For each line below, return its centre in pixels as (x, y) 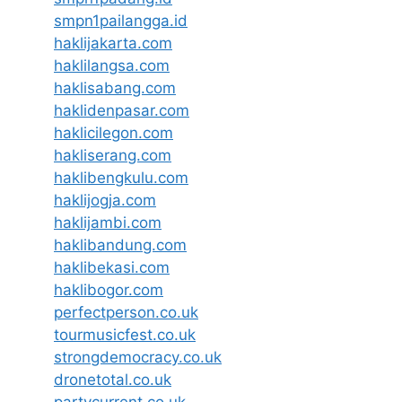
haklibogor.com (109, 289)
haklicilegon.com (114, 132)
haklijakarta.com (113, 43)
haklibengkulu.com (121, 177)
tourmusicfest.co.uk (125, 334)
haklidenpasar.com (122, 110)
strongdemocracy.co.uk (138, 357)
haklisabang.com (115, 87)
